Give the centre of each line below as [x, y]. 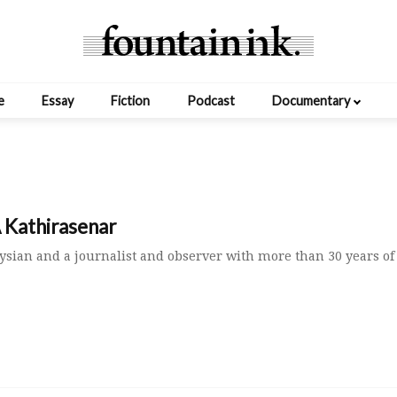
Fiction [130, 101]
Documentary [311, 101]
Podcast [211, 101]
